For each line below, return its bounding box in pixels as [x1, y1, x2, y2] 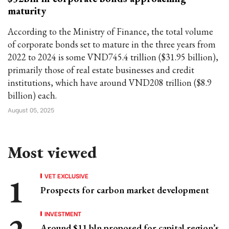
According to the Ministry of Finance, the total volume [8, 26, 213, 37]
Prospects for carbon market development [40, 184, 209, 196]
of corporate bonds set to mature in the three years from [8, 38, 216, 50]
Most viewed [8, 142, 97, 163]
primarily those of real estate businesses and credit [8, 64, 194, 76]
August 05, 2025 [8, 105, 54, 114]
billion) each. [8, 89, 57, 101]
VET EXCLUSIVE [44, 171, 88, 180]
